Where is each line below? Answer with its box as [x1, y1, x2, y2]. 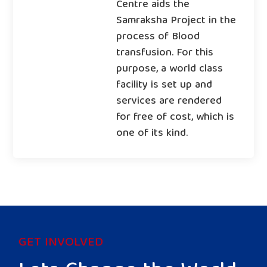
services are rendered [116, 92, 222, 111]
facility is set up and [116, 76, 212, 95]
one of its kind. [116, 124, 188, 143]
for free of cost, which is [116, 108, 234, 127]
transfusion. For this [116, 44, 213, 63]
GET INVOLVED [18, 231, 104, 254]
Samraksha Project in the [116, 11, 236, 30]
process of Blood [116, 27, 200, 46]
